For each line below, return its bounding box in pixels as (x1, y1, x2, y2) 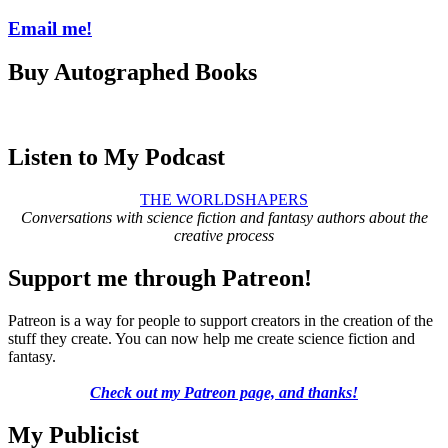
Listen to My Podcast (8, 144, 225, 171)
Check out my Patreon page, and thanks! (90, 383, 358, 401)
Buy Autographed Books (8, 59, 257, 86)
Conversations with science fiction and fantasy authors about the (20, 209, 428, 227)
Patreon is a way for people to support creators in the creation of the (8, 311, 433, 329)
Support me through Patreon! (8, 265, 312, 292)
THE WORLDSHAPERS (140, 191, 308, 209)
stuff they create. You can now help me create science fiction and (8, 329, 415, 347)
